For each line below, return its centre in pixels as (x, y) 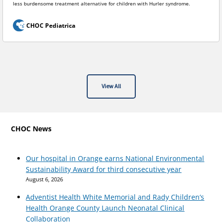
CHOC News (31, 129)
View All (111, 87)
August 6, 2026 (45, 179)
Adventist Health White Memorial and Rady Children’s (115, 197)
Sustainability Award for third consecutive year (104, 169)
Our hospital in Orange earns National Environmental (115, 159)
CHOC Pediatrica (51, 26)
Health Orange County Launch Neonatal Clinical (105, 208)
